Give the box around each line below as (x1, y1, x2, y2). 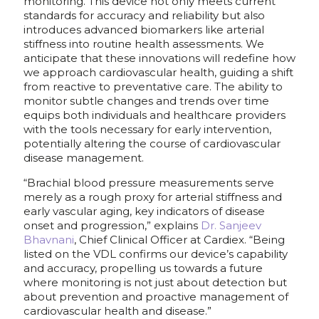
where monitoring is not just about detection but (23, 276, 287, 290)
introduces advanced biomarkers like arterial (23, 23, 264, 37)
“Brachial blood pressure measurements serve (23, 176, 274, 190)
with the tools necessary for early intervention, (23, 122, 271, 137)
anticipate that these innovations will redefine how (23, 51, 296, 66)
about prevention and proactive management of (23, 290, 288, 304)
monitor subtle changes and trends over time (23, 94, 269, 108)
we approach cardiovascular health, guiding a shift (23, 66, 293, 80)
